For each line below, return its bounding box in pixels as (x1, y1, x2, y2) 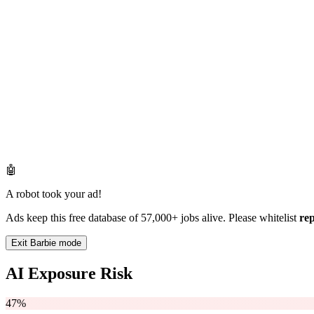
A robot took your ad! (6, 187, 102, 200)
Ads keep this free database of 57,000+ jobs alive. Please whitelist (6, 211, 299, 224)
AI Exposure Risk (6, 264, 132, 282)
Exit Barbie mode (11, 237, 81, 248)
